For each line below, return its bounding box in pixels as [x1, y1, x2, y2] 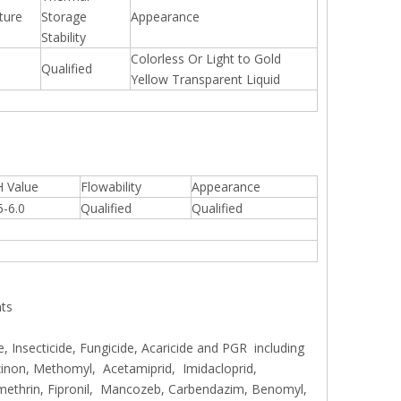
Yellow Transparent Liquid [131, 71, 280, 88]
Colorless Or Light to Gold [131, 50, 281, 67]
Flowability [81, 178, 141, 195]
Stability [41, 29, 86, 46]
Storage [41, 8, 87, 25]
